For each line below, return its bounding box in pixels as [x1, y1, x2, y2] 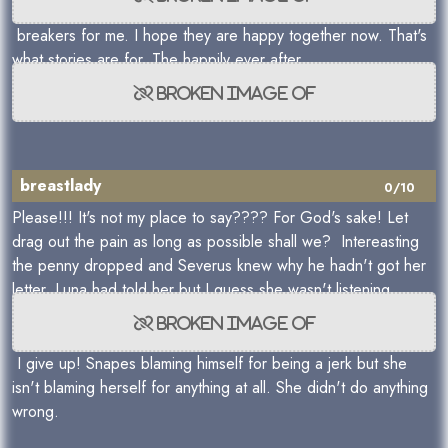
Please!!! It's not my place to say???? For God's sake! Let [12, 206, 408, 229]
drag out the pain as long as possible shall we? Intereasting [12, 230, 419, 253]
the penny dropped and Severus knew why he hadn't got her [12, 254, 426, 277]
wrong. [12, 400, 64, 423]
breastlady [20, 174, 101, 197]
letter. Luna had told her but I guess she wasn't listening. [12, 278, 400, 301]
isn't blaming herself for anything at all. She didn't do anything [12, 376, 428, 399]
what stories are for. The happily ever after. [12, 48, 305, 71]
